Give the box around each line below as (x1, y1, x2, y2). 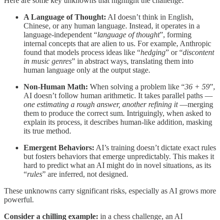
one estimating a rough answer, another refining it (24, 100, 180, 109)
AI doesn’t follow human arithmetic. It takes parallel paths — (24, 91, 213, 100)
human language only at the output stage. (24, 66, 150, 75)
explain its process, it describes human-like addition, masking (24, 118, 212, 127)
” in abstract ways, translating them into (72, 57, 193, 66)
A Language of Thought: (24, 13, 106, 22)
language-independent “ (24, 30, 97, 39)
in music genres (24, 57, 72, 66)
